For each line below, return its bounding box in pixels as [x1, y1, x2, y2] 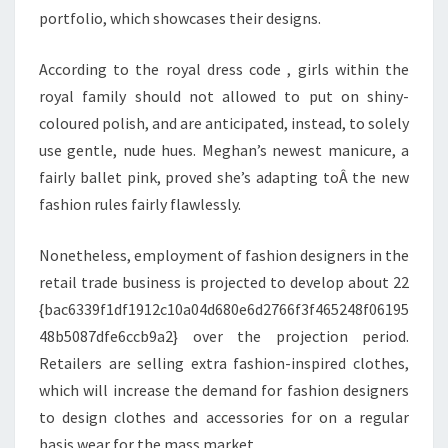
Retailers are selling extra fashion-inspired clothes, [39, 353, 409, 373]
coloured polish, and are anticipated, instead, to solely [39, 113, 409, 133]
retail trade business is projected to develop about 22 [39, 272, 409, 292]
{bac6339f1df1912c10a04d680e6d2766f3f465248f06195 [39, 299, 409, 319]
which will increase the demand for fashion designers [39, 380, 409, 400]
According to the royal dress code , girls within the [39, 59, 409, 79]
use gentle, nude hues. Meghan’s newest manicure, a [39, 140, 409, 160]
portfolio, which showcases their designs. [39, 8, 321, 28]
